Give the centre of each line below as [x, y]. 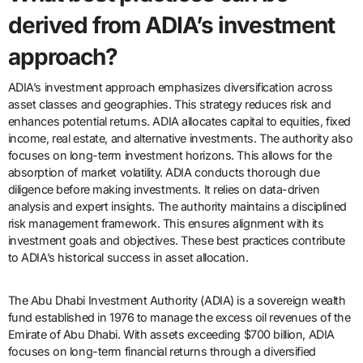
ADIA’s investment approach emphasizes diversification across [170, 87]
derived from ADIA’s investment [171, 26]
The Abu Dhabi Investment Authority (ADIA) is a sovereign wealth [177, 300]
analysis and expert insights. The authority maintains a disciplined [177, 206]
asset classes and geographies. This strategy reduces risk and [169, 104]
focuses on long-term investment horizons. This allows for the [170, 155]
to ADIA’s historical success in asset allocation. [128, 257]
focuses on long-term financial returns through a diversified [162, 351]
